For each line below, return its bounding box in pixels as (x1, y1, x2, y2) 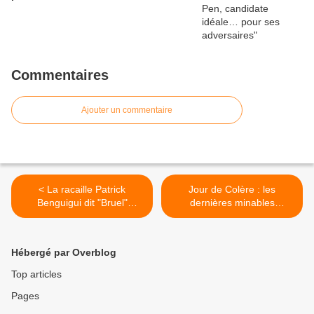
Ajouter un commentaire (81, 105, 172, 116)
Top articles (11, 268, 62, 280)
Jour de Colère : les (189, 184, 275, 196)
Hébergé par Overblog (11, 247, 116, 259)
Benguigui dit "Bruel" (36, 197, 128, 209)
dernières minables (189, 197, 275, 209)
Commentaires (11, 67, 109, 83)
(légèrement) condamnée (25, 210, 139, 222)
